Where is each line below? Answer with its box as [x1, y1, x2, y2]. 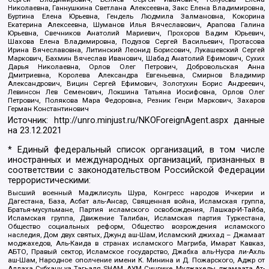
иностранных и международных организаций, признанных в [8, 154, 265, 165]
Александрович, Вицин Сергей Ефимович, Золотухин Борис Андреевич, [8, 79, 265, 88]
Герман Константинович [8, 104, 89, 113]
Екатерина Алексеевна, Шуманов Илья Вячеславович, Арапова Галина [8, 20, 265, 29]
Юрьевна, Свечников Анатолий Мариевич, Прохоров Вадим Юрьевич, [8, 28, 265, 37]
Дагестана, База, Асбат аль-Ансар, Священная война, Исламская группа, [8, 197, 265, 206]
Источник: [8, 115, 54, 126]
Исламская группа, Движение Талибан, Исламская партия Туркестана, [8, 214, 265, 223]
